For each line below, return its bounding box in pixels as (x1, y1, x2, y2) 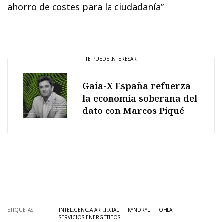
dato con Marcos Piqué (82, 104, 184, 116)
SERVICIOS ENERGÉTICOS (59, 214, 120, 221)
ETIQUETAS (7, 206, 33, 214)
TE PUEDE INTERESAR (85, 55, 137, 62)
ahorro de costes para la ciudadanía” (7, 1, 164, 13)
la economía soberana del (82, 92, 197, 104)
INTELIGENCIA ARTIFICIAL (59, 206, 119, 214)
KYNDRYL (128, 206, 150, 214)
